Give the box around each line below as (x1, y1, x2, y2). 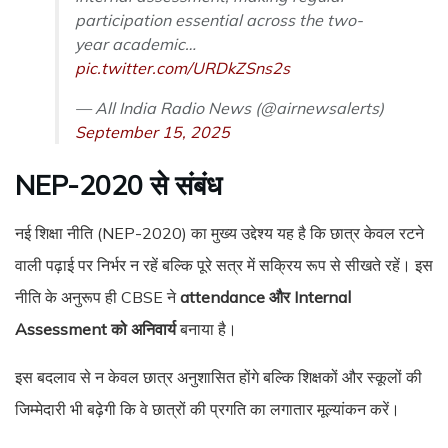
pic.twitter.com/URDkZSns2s (75, 58, 290, 79)
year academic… (75, 34, 196, 55)
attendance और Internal (180, 286, 351, 307)
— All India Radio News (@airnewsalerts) (75, 98, 384, 119)
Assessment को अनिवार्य (15, 318, 176, 339)
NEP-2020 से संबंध (15, 167, 222, 202)
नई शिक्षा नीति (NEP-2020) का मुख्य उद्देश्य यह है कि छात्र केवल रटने (15, 222, 424, 243)
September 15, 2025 (75, 122, 230, 143)
